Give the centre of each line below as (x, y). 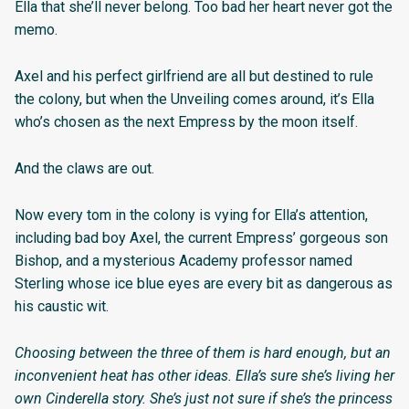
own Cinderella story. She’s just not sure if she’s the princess (204, 398)
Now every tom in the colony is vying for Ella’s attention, (191, 215)
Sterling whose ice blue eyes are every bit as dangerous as (204, 283)
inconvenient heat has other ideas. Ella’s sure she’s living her (204, 375)
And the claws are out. (84, 168)
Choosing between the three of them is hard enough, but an (203, 352)
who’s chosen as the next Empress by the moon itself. (186, 122)
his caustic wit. (62, 306)
